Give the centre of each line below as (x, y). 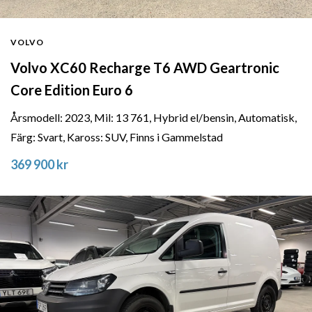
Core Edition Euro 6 (72, 90)
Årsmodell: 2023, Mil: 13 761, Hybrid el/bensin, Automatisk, (154, 118)
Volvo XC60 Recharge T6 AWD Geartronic (145, 68)
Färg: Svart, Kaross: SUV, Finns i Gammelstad (117, 137)
